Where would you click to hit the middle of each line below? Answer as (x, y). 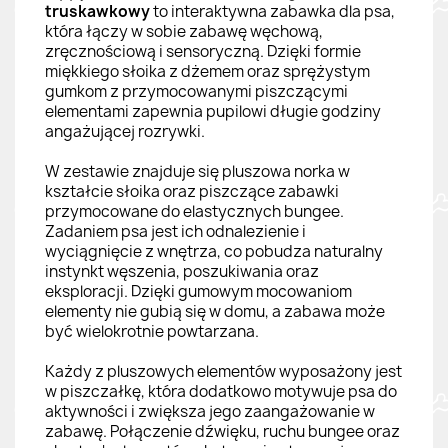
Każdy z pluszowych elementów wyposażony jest (223, 371)
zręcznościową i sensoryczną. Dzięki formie (203, 51)
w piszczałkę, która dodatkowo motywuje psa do (221, 391)
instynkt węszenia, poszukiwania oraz (182, 271)
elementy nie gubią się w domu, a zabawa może (215, 311)
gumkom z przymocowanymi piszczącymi (196, 91)
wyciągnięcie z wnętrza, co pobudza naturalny (214, 251)
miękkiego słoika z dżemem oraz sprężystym (207, 71)
